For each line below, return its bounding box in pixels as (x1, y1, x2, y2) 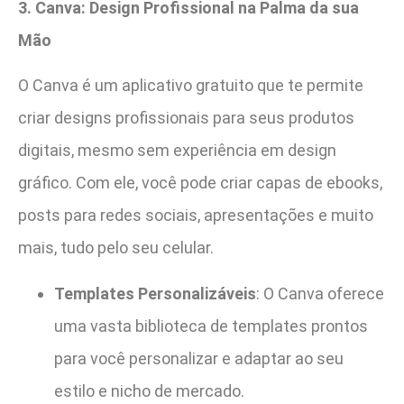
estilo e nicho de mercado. (54, 381, 244, 400)
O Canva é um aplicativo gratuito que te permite (18, 76, 363, 96)
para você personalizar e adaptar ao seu (54, 348, 344, 368)
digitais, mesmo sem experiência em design (18, 141, 336, 161)
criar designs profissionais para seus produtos (18, 108, 354, 128)
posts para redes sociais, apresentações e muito (18, 206, 373, 225)
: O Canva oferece (256, 283, 384, 303)
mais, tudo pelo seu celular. (18, 238, 214, 258)
